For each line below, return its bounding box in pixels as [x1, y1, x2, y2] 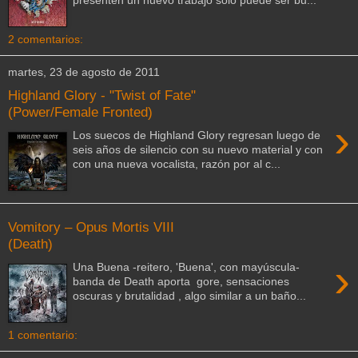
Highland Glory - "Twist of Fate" [8, 87, 196, 104]
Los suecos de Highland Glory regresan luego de [73, 128, 321, 141]
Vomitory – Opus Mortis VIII [8, 219, 174, 236]
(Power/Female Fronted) [8, 104, 153, 121]
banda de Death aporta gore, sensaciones [73, 274, 290, 288]
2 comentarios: [8, 33, 83, 46]
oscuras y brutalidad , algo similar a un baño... [73, 288, 307, 302]
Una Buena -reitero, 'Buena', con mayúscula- [73, 260, 300, 273]
